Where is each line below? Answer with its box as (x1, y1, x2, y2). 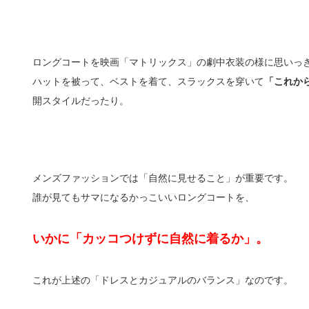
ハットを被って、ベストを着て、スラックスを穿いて (32, 75, 264, 87)
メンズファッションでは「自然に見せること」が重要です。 (32, 172, 293, 183)
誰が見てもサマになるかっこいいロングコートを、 (32, 191, 255, 203)
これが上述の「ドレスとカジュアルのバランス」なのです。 (32, 274, 293, 286)
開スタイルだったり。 (32, 94, 129, 106)
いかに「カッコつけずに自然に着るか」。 (32, 231, 268, 246)
